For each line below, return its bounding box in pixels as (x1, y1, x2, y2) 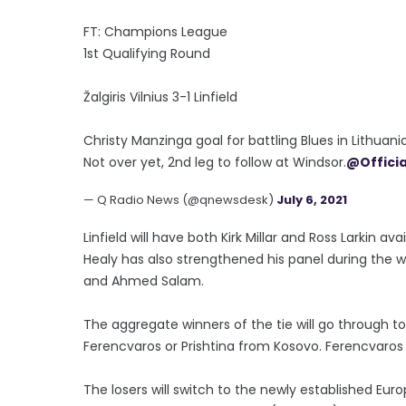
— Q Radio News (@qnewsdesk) (83, 190, 276, 208)
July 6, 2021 (276, 190, 347, 208)
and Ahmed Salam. (83, 271, 204, 290)
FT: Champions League (83, 22, 227, 41)
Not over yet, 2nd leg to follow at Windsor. (83, 152, 346, 171)
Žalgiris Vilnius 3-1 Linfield (83, 87, 237, 106)
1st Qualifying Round (83, 43, 210, 63)
